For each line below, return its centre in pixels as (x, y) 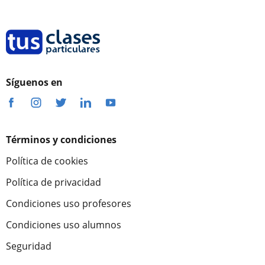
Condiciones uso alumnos (64, 225)
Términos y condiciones (61, 140)
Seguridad (29, 246)
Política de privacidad (54, 182)
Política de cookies (47, 161)
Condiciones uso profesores (69, 203)
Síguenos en (34, 82)
